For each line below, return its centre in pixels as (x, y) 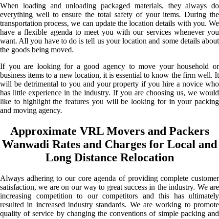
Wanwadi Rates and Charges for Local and (109, 144)
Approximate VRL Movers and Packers (109, 131)
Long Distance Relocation (109, 157)
